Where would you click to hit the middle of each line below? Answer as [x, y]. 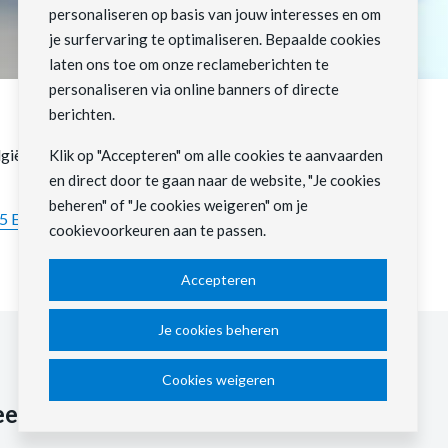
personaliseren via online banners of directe [194, 89]
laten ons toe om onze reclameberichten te [189, 64]
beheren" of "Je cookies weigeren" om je [178, 205]
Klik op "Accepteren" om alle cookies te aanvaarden [216, 155]
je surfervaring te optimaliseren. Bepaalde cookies [215, 39]
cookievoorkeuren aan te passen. [157, 230]
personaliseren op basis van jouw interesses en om [215, 14]
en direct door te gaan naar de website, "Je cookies [215, 180]
